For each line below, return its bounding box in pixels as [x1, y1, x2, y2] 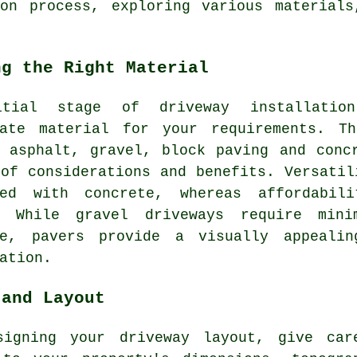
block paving [162, 142, 269, 159]
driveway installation [159, 99, 355, 116]
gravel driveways [76, 206, 225, 223]
